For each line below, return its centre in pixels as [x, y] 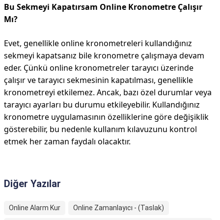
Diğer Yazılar [32, 184]
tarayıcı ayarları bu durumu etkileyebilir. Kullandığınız [102, 105]
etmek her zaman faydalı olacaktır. [67, 141]
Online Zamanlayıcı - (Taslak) [119, 208]
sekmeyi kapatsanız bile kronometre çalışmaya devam [104, 55]
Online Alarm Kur [35, 208]
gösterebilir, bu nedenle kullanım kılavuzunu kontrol [100, 129]
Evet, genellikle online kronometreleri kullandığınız [98, 43]
